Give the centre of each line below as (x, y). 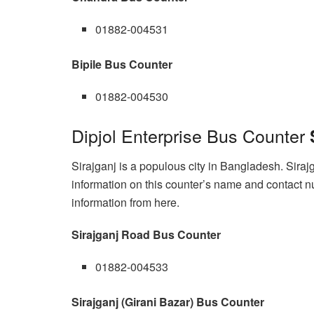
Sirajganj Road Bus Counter (146, 235)
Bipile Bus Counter (122, 64)
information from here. (125, 203)
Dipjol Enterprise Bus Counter (191, 135)
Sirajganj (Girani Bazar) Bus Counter (168, 302)
